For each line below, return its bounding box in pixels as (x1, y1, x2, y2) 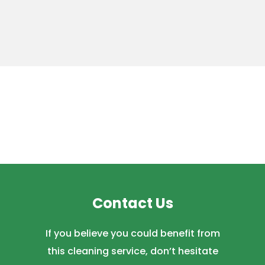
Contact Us (92, 193, 173, 213)
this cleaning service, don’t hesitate (47, 244, 218, 258)
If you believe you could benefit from (45, 226, 220, 240)
